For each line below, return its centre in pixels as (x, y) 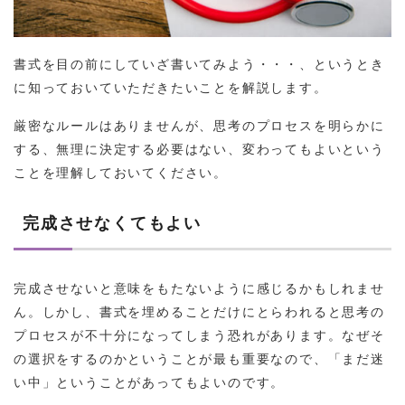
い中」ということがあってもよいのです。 (150, 382)
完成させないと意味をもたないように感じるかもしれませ (199, 288)
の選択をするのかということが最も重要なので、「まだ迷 (199, 358)
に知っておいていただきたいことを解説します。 (171, 87)
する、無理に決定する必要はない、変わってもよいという (199, 149)
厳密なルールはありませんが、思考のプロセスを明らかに (199, 125)
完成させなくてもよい (112, 224)
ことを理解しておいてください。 (121, 172)
